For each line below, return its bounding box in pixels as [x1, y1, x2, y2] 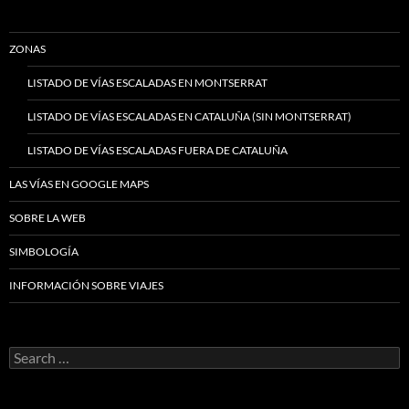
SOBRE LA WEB [9, 210, 86, 225]
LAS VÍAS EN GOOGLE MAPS [9, 176, 149, 191]
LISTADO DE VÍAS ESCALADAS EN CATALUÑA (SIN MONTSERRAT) [27, 109, 351, 123]
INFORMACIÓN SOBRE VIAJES [9, 278, 163, 292]
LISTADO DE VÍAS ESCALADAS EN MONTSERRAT [27, 75, 267, 89]
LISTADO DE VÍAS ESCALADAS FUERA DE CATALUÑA [27, 142, 288, 157]
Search [8, 345, 47, 362]
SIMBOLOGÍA [9, 244, 79, 258]
